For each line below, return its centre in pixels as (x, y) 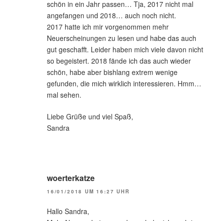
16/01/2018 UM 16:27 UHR (88, 192)
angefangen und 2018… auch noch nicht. (111, 16)
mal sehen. (64, 95)
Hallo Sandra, (68, 211)
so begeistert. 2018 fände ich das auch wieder (119, 61)
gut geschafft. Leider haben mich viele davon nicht (125, 50)
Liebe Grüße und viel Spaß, (90, 117)
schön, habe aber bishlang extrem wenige (112, 72)
